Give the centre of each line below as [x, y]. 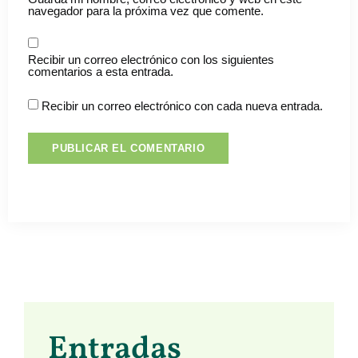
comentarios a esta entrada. [101, 72]
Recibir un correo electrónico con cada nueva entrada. [182, 106]
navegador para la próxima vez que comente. [146, 10]
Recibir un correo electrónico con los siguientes [151, 60]
